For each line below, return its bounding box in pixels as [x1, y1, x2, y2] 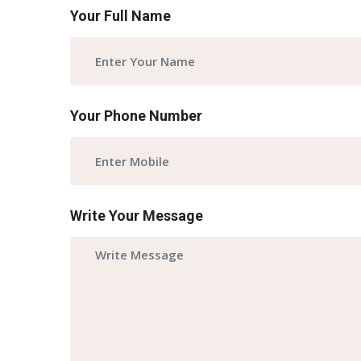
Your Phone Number [70, 107, 202, 124]
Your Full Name [70, 7, 171, 24]
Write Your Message [70, 207, 203, 224]
